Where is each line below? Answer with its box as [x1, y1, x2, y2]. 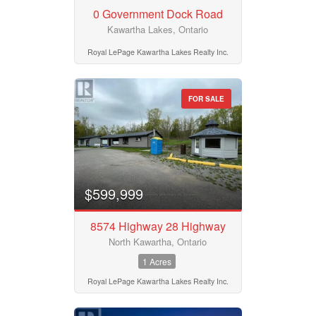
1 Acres [142, 255, 171, 268]
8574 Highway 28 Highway [90, 218, 226, 235]
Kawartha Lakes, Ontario [107, 22, 209, 36]
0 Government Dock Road [92, 5, 223, 22]
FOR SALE [188, 93, 225, 104]
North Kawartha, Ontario [109, 235, 207, 249]
